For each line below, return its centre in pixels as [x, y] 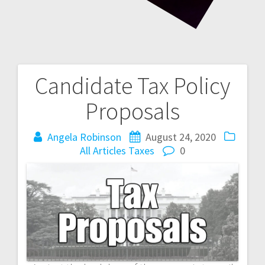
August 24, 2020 [180, 137]
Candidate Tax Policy [132, 85]
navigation [67, 119]
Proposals [132, 111]
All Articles [103, 150]
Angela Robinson [84, 137]
